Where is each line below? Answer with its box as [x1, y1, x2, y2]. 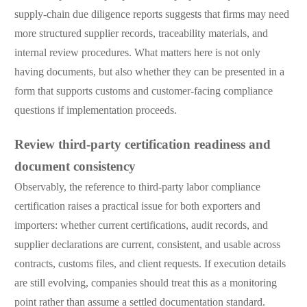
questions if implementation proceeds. [14, 105, 177, 117]
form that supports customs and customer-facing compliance [14, 86, 273, 98]
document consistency [14, 160, 136, 175]
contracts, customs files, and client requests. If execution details [14, 258, 286, 271]
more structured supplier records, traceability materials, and [14, 28, 268, 40]
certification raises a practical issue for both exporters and [14, 201, 260, 213]
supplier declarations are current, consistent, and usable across [14, 239, 280, 251]
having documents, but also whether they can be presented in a [14, 66, 284, 79]
